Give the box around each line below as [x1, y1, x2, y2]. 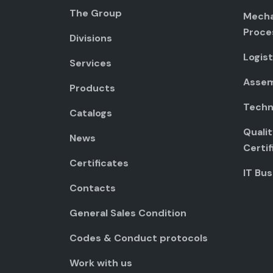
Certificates [69, 157, 129, 170]
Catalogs [69, 107, 112, 120]
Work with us [69, 257, 132, 270]
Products [69, 82, 115, 95]
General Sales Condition [69, 207, 186, 220]
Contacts [69, 182, 116, 195]
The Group [69, 7, 122, 20]
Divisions [69, 32, 112, 45]
